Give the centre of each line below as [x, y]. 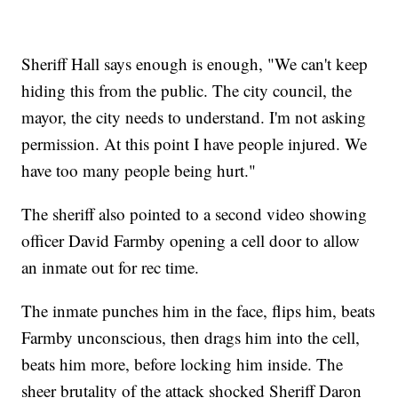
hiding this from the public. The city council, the [187, 91]
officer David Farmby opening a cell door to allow [191, 241]
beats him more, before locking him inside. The [183, 364]
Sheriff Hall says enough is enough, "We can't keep [195, 64]
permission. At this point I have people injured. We [195, 144]
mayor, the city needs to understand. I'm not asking [194, 117]
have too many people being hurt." [139, 171]
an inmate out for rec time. [111, 267]
